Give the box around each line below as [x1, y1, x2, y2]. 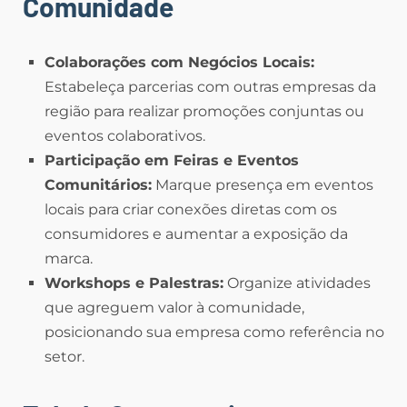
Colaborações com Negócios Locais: [45, 54, 314, 71]
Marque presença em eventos [152, 176, 373, 194]
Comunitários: [45, 176, 152, 194]
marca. [45, 250, 93, 267]
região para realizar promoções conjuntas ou [45, 103, 364, 120]
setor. [45, 348, 84, 365]
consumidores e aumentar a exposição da [45, 225, 348, 243]
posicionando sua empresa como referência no [45, 323, 384, 341]
